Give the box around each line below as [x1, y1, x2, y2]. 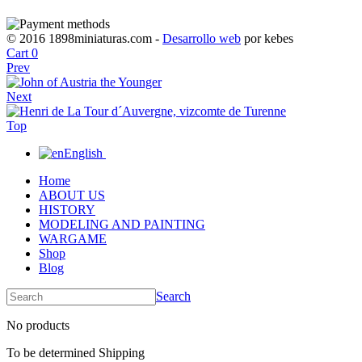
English [64, 145, 106, 160]
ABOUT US [39, 187, 105, 202]
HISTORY [39, 202, 95, 217]
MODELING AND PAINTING [39, 217, 205, 231]
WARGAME [39, 231, 107, 246]
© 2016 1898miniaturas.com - [6, 31, 162, 45]
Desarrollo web [162, 31, 241, 45]
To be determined [6, 345, 99, 360]
